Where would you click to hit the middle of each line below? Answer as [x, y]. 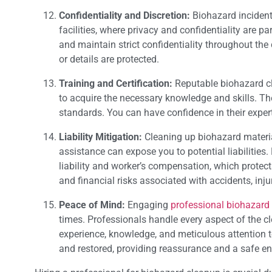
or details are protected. [109, 59]
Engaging [148, 205]
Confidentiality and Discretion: [126, 16]
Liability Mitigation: [100, 137]
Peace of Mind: [92, 205]
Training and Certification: [117, 84]
